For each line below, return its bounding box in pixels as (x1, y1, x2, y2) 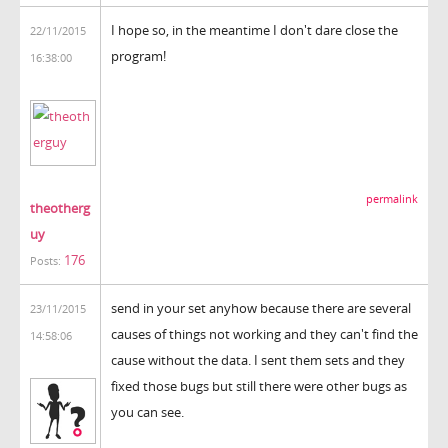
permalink (366, 191, 418, 206)
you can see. (111, 402, 184, 421)
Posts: (30, 253, 61, 268)
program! (111, 46, 166, 65)
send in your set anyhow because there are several (111, 298, 411, 317)
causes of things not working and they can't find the (111, 324, 418, 343)
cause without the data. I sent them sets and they (111, 350, 405, 369)
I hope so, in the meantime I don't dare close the (111, 20, 398, 39)
